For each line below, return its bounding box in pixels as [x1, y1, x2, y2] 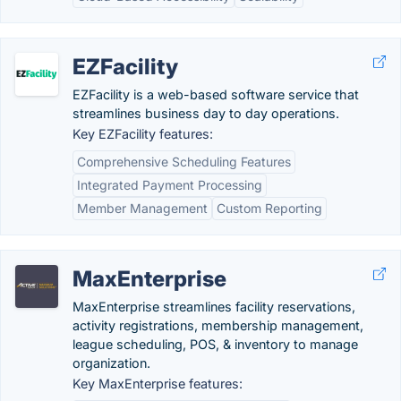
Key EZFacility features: [73, 126, 213, 141]
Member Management [77, 200, 208, 216]
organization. [73, 355, 150, 371]
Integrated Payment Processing [77, 177, 262, 192]
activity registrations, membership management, [73, 318, 363, 333]
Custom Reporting [217, 200, 322, 216]
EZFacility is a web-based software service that [73, 87, 359, 102]
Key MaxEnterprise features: [73, 376, 243, 391]
